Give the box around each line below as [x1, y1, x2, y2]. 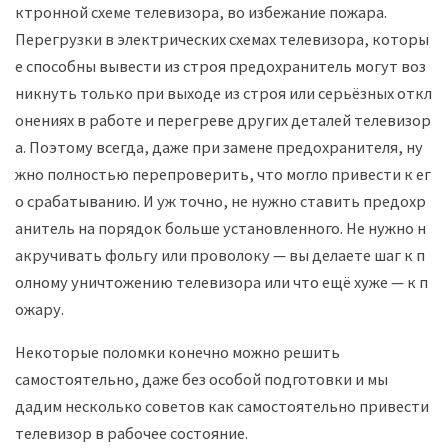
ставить [300, 190, 360, 211]
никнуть [15, 82, 77, 103]
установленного [223, 217, 340, 238]
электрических [117, 28, 226, 49]
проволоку [190, 244, 270, 265]
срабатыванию [27, 190, 137, 211]
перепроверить [132, 163, 249, 184]
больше [165, 217, 223, 238]
